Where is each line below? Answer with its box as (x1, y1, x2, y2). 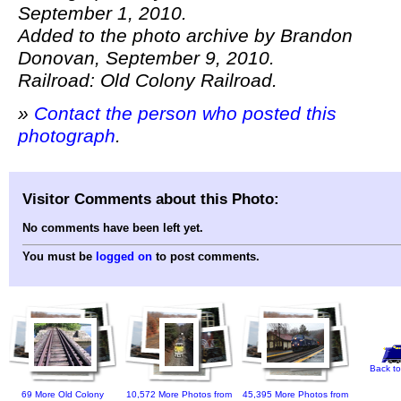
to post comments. (152, 250, 260, 264)
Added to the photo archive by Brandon (18, 25, 353, 47)
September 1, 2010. (18, 3, 187, 25)
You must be (22, 250, 96, 264)
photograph (18, 125, 115, 148)
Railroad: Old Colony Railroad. (18, 70, 277, 92)
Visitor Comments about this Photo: (22, 189, 279, 208)
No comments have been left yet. (22, 221, 203, 235)
